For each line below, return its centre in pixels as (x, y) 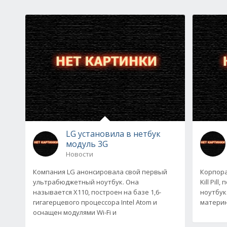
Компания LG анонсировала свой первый (100, 172)
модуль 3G (87, 144)
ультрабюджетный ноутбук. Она (86, 182)
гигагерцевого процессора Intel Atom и (95, 202)
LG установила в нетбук (113, 134)
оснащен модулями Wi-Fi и (75, 212)
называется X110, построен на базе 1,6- (97, 192)
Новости (80, 154)
